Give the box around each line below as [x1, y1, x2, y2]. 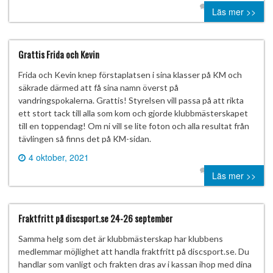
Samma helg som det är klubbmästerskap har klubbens [18, 233, 223, 244]
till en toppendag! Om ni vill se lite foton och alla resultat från [18, 120, 249, 131]
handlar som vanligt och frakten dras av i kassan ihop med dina [18, 258, 252, 269]
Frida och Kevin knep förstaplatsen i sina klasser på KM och [18, 69, 242, 80]
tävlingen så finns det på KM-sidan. [18, 133, 151, 144]
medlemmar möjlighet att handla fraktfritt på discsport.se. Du [18, 246, 249, 257]
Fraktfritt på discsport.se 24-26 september [18, 211, 172, 225]
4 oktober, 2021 [29, 151, 89, 163]
